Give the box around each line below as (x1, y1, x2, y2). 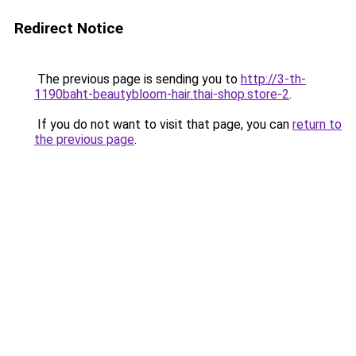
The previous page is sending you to (34, 72, 241, 87)
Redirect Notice (14, 19, 123, 37)
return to (292, 117, 342, 132)
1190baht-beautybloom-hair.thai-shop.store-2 (34, 87, 289, 102)
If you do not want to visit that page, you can (34, 117, 292, 132)
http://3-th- (241, 72, 306, 87)
